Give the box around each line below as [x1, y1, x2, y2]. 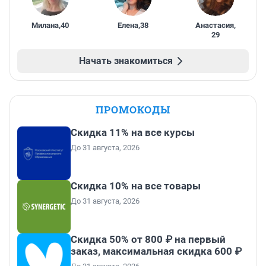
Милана [31, 21, 59, 30]
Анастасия [195, 21, 235, 30]
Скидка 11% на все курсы [71, 126, 195, 139]
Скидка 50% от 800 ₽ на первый [71, 233, 226, 246]
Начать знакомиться [79, 55, 173, 67]
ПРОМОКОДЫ [96, 103, 170, 117]
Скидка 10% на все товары [71, 180, 201, 192]
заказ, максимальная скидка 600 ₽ [71, 245, 242, 258]
